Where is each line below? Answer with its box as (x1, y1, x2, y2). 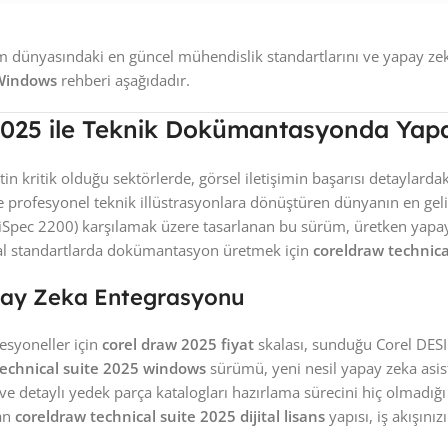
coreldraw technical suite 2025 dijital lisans (15, 406, 325, 427)
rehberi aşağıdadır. (57, 70, 190, 91)
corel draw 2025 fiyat (102, 334, 254, 355)
